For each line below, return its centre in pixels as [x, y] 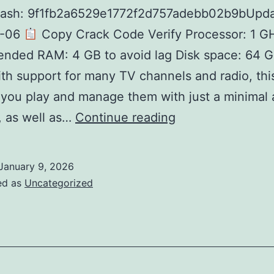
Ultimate [199, 262]
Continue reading [125, 117]
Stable [193, 242]
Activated [202, 179]
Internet [198, 138]
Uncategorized [59, 183]
